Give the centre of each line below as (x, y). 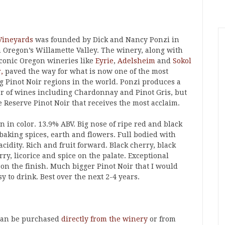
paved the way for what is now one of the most (86, 71)
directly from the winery (104, 219)
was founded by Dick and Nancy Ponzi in (106, 40)
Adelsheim (136, 61)
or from (162, 219)
